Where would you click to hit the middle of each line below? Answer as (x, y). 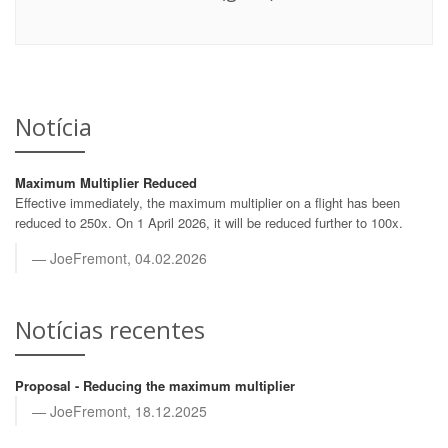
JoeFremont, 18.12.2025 (128, 411)
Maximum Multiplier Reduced (106, 182)
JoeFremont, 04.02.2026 (128, 258)
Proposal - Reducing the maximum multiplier (155, 385)
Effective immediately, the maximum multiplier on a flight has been (207, 202)
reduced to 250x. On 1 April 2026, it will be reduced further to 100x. (209, 222)
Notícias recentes (110, 329)
